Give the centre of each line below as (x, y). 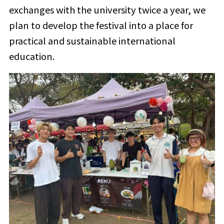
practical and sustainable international (92, 40)
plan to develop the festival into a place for (101, 25)
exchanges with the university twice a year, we (107, 9)
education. (32, 56)
